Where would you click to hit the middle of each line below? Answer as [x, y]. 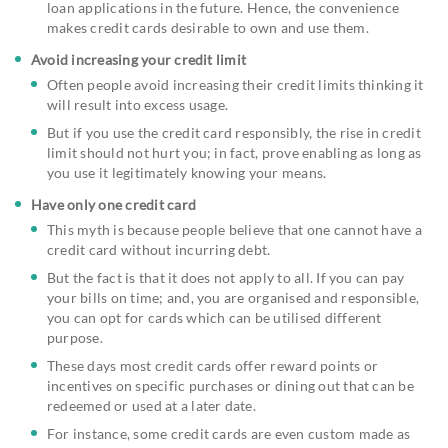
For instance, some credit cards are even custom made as [229, 433]
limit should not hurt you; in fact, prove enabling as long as [234, 152]
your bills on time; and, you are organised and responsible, [233, 297]
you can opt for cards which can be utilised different [214, 317]
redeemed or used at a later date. [151, 405]
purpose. [75, 337]
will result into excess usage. [138, 104]
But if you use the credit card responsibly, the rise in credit [234, 132]
